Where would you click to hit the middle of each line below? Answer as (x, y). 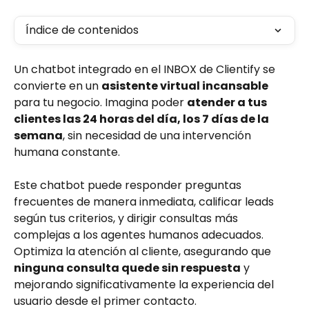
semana (38, 136)
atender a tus (228, 102)
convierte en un (58, 86)
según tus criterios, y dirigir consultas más (127, 219)
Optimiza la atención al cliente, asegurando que (144, 252)
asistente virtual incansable (185, 86)
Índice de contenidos (82, 30)
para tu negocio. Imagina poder (100, 102)
